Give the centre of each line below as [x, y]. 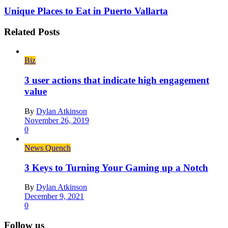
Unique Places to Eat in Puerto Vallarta [86, 11]
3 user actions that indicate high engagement [117, 80]
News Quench [48, 148]
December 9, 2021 [54, 196]
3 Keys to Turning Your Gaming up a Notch [116, 167]
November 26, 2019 [57, 120]
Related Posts [32, 32]
